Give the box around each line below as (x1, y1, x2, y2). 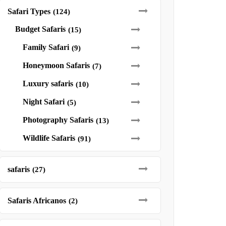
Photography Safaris (22, 116, 93, 124)
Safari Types (7, 7, 50, 16)
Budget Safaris (15, 25, 66, 33)
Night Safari (22, 97, 65, 106)
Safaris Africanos (7, 196, 66, 205)
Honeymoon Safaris (22, 61, 90, 70)
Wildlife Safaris (22, 134, 75, 142)
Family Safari (22, 43, 69, 51)
